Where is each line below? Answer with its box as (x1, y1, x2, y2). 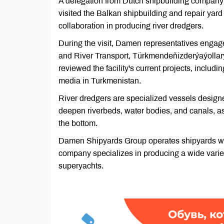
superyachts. (58, 161, 103, 170)
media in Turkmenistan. (58, 76, 141, 85)
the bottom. (58, 119, 97, 127)
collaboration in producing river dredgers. (58, 21, 203, 30)
